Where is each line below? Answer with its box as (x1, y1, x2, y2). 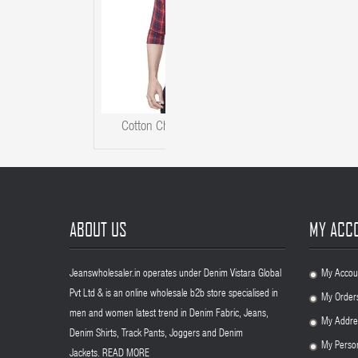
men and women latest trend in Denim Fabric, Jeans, (70, 309, 268, 320)
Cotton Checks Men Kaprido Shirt (121, 121, 282, 134)
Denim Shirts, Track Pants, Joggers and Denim (70, 329, 243, 340)
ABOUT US (70, 218, 127, 241)
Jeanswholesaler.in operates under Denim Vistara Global (70, 269, 281, 280)
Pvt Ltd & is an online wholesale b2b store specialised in (70, 289, 278, 300)
